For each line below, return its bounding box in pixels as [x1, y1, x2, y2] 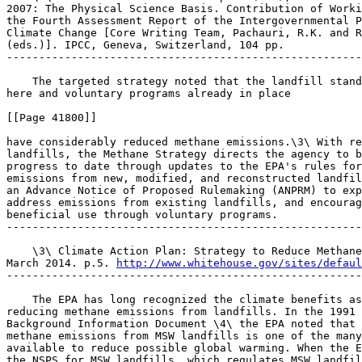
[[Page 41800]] [6, 112, 97, 124]
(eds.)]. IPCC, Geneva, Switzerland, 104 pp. [6, 39, 284, 51]
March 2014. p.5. [6, 257, 116, 269]
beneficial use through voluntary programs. [6, 208, 278, 221]
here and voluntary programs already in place [6, 87, 291, 99]
